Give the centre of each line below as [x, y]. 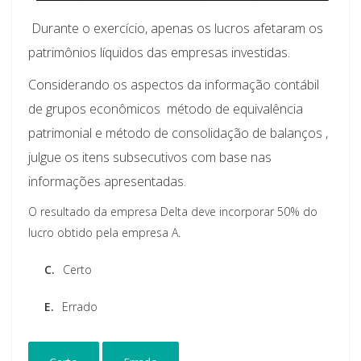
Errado [80, 307]
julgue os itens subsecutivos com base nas [150, 158]
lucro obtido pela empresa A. [104, 233]
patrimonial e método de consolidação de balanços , [178, 133]
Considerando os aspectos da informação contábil [174, 85]
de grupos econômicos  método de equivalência [166, 109]
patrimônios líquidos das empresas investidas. [159, 53]
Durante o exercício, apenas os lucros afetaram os [176, 29]
